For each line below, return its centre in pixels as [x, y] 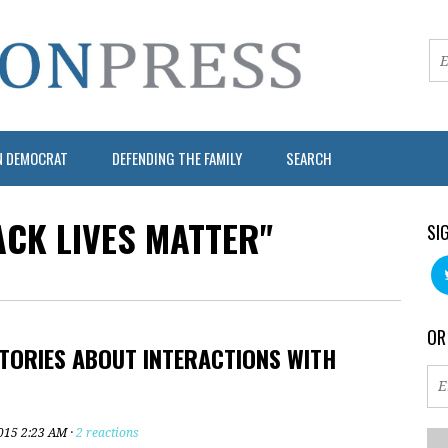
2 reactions [107, 432]
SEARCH [309, 157]
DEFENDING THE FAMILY [177, 157]
